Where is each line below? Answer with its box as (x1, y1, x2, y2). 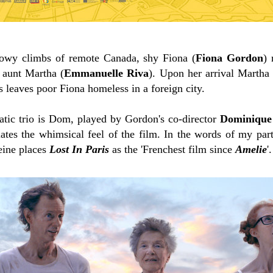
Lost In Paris (49, 143, 109, 155)
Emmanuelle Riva (64, 66, 149, 79)
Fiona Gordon (196, 51, 263, 64)
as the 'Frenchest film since (109, 143, 235, 155)
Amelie (235, 143, 267, 155)
